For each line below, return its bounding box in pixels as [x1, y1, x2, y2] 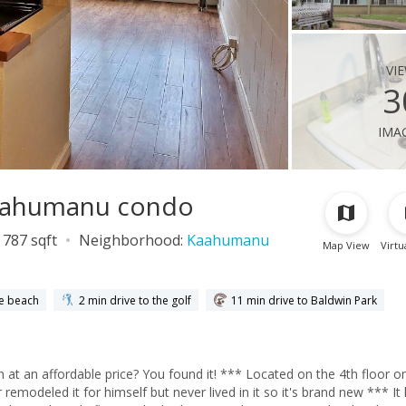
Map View [323, 238, 370, 252]
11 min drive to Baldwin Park [231, 292, 377, 308]
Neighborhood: [79, 230, 187, 250]
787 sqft [3, 230, 57, 250]
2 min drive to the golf [79, 292, 191, 308]
